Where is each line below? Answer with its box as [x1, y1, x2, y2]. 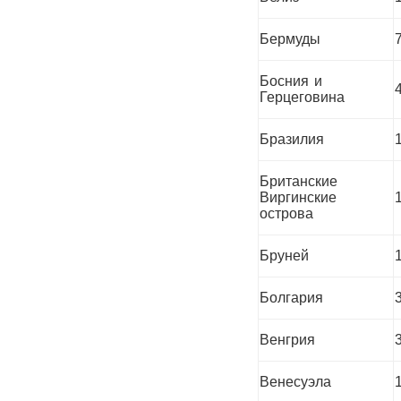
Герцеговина [260, 89, 345, 105]
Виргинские [260, 189, 337, 205]
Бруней [260, 247, 309, 263]
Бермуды [260, 30, 320, 47]
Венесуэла [260, 373, 331, 389]
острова [260, 205, 313, 221]
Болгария [260, 289, 323, 305]
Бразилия [260, 131, 324, 147]
